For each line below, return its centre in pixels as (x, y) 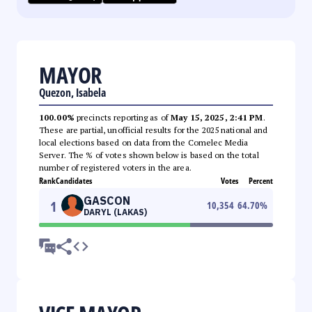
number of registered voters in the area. (115, 167)
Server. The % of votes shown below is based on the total (149, 155)
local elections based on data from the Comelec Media (144, 142)
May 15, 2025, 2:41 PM (217, 117)
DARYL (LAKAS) (115, 212)
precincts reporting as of (123, 117)
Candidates (74, 180)
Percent (261, 180)
